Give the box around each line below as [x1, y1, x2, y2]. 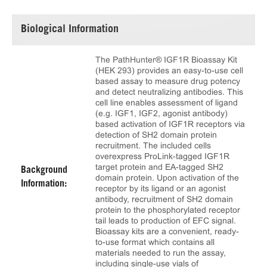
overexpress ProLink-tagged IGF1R [95, 151, 229, 161]
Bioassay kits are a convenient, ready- [95, 226, 239, 236]
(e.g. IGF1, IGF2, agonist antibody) [95, 108, 228, 118]
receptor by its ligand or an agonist [95, 184, 226, 193]
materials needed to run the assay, [95, 248, 226, 257]
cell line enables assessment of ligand [95, 98, 238, 107]
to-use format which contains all [95, 237, 215, 247]
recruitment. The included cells [95, 141, 211, 150]
